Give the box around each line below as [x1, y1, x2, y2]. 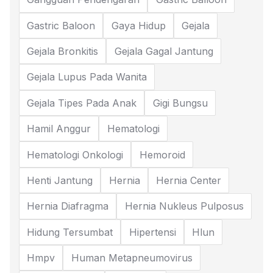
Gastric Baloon [27, 19, 96, 32]
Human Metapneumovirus [71, 252, 193, 264]
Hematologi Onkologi [27, 148, 124, 161]
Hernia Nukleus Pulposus [124, 200, 244, 213]
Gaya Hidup [111, 19, 166, 32]
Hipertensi [129, 225, 176, 238]
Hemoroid [139, 148, 185, 161]
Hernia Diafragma [27, 200, 109, 213]
